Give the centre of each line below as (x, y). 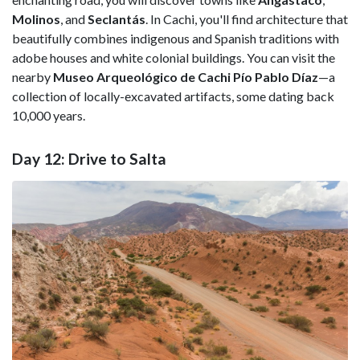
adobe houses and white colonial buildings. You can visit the (174, 57)
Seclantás (117, 18)
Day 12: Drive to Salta (89, 158)
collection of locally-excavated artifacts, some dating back (173, 96)
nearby (33, 76)
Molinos (36, 18)
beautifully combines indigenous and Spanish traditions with (176, 38)
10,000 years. (49, 115)
